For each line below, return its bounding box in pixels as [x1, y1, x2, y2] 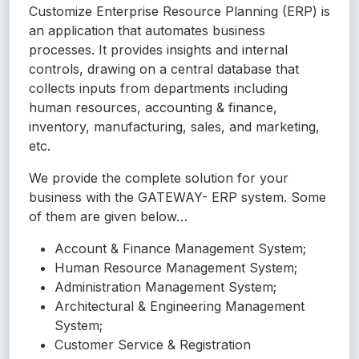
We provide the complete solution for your [29, 170, 288, 187]
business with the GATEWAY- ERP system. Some [29, 189, 326, 206]
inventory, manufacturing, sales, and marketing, [29, 119, 320, 135]
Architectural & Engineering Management [54, 298, 305, 315]
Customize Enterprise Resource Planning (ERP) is [29, 3, 330, 20]
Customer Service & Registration [54, 337, 251, 353]
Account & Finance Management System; [54, 240, 306, 257]
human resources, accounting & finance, [29, 99, 277, 116]
